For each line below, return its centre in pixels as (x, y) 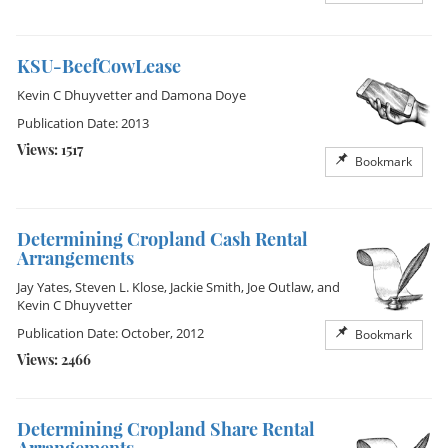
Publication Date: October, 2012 (110, 333)
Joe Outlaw (279, 287)
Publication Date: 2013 (83, 123)
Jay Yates (43, 287)
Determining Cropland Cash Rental (162, 239)
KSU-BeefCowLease (99, 66)
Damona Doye (203, 95)
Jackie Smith (205, 287)
